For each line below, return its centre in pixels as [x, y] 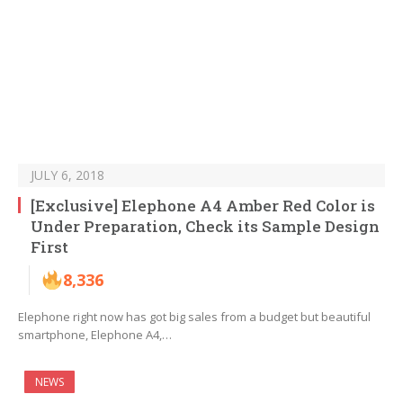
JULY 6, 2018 [67, 175]
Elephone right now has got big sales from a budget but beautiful [194, 317]
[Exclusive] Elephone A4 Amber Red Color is [203, 206]
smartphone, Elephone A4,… [95, 335]
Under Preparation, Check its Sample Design [205, 227]
